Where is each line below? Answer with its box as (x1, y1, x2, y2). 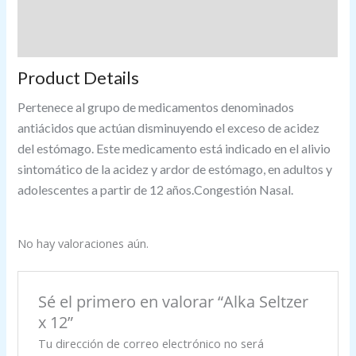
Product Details (17, 66, 140, 88)
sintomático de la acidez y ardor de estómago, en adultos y (17, 161, 333, 176)
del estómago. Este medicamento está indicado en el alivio (17, 140, 331, 156)
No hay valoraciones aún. (17, 234, 149, 251)
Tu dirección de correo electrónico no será (37, 335, 264, 351)
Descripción (17, 4, 89, 21)
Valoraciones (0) (17, 33, 114, 50)
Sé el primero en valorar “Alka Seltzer (37, 290, 308, 312)
